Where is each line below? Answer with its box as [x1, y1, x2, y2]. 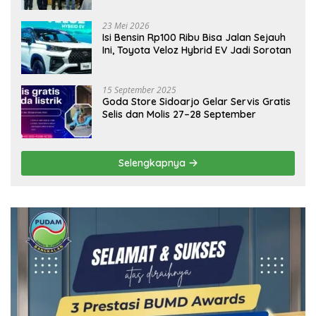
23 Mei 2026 [102, 19, 150, 32]
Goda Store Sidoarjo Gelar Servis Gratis [102, 95, 291, 108]
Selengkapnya [118, 156, 188, 169]
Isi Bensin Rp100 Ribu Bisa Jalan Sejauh [102, 30, 286, 44]
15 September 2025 [102, 83, 176, 96]
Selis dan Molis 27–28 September [102, 107, 256, 121]
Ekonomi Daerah [102, 4, 181, 18]
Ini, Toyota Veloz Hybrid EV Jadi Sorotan [102, 43, 291, 56]
